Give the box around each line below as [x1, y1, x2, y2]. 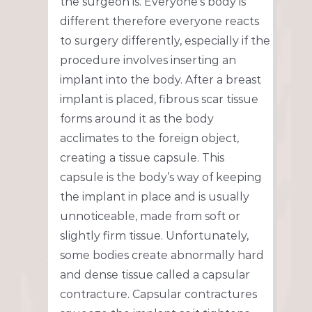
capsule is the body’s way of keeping [59, 171, 262, 185]
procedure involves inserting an [59, 54, 236, 68]
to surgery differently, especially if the [59, 34, 270, 48]
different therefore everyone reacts [59, 15, 259, 29]
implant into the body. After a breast [59, 73, 261, 87]
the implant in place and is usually [59, 190, 249, 204]
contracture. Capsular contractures [59, 288, 257, 302]
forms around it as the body [59, 112, 214, 126]
